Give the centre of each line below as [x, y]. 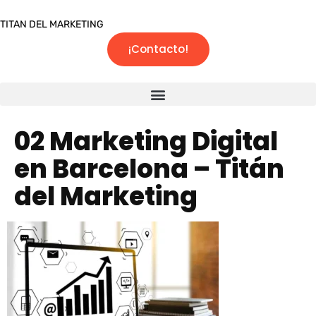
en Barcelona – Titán [149, 169]
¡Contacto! [158, 49]
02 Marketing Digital [146, 141]
